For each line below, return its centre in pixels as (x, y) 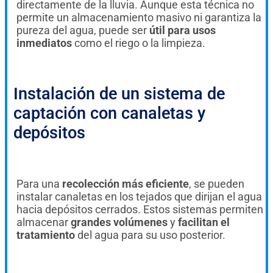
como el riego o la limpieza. (139, 43)
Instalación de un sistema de (119, 94)
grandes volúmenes (118, 222)
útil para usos (183, 30)
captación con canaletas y (109, 114)
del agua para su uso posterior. (150, 235)
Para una (39, 184)
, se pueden (217, 184)
